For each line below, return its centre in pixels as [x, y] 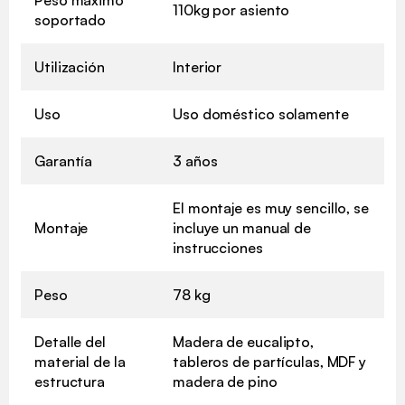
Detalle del [70, 341]
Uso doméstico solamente [261, 113]
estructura [70, 381]
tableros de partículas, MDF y [270, 361]
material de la [80, 361]
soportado [71, 19]
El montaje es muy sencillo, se [271, 207]
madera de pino [225, 381]
